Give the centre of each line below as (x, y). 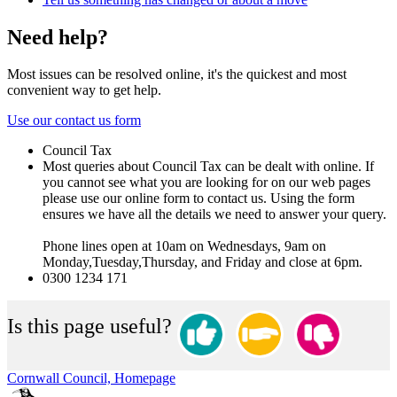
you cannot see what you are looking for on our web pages (206, 183)
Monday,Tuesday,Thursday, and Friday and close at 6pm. (202, 262)
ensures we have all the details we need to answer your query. (214, 214)
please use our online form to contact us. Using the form (198, 198)
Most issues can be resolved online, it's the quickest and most (177, 74)
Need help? (58, 37)
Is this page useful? (90, 327)
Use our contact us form (74, 121)
